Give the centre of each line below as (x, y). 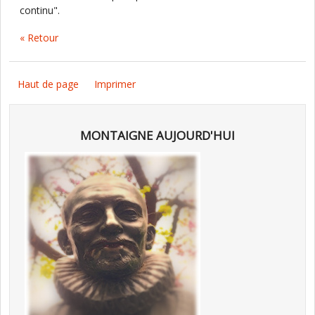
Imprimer (115, 84)
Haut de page (48, 84)
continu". (40, 10)
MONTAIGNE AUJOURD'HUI (157, 136)
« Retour (39, 38)
